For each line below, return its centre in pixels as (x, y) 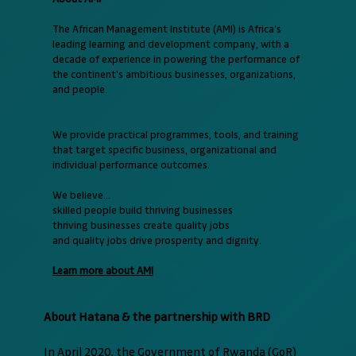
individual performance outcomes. (131, 165)
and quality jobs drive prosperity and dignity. (157, 240)
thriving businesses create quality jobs (141, 225)
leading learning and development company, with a (170, 44)
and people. (79, 89)
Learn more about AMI (103, 271)
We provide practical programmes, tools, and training (175, 135)
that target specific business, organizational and (164, 150)
